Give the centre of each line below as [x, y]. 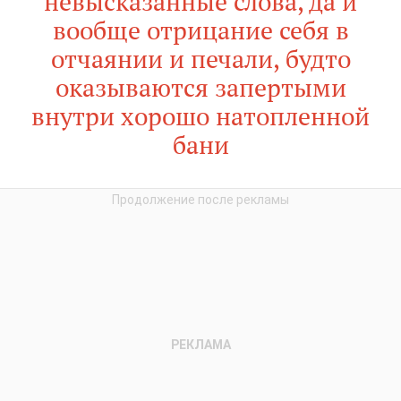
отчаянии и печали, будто [200, 59]
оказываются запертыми [200, 88]
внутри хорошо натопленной [200, 116]
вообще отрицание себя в [200, 30]
